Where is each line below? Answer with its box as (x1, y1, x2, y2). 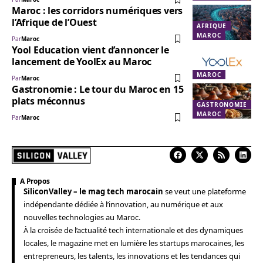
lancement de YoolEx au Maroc (12, 55, 152, 69)
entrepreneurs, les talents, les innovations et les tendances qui (23, 251, 240, 262)
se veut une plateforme (163, 186, 246, 197)
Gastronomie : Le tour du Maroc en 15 (12, 83, 184, 96)
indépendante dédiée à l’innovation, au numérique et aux (23, 199, 223, 210)
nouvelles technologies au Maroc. (23, 212, 140, 223)
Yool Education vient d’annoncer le (12, 43, 169, 57)
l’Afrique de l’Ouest (12, 16, 97, 29)
